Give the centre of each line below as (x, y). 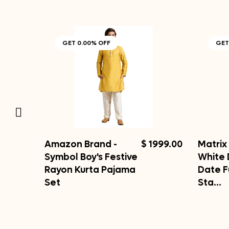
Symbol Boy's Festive (91, 157)
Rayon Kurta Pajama (90, 170)
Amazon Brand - (81, 144)
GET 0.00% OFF (86, 43)
